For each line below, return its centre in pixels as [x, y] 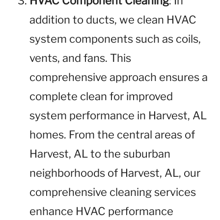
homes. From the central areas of [112, 135]
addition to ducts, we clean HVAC [113, 20]
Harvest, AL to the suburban [100, 154]
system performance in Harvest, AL [118, 115]
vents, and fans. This [80, 58]
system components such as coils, [115, 39]
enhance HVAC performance [101, 211]
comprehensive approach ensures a [119, 77]
